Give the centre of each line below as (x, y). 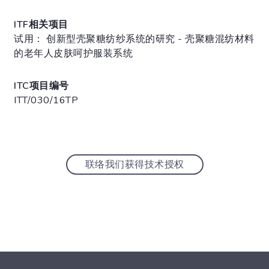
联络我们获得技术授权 (134, 165)
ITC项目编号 (41, 86)
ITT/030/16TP (46, 101)
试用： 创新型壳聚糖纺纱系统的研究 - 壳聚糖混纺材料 (134, 39)
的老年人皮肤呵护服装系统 (73, 54)
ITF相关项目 (41, 25)
